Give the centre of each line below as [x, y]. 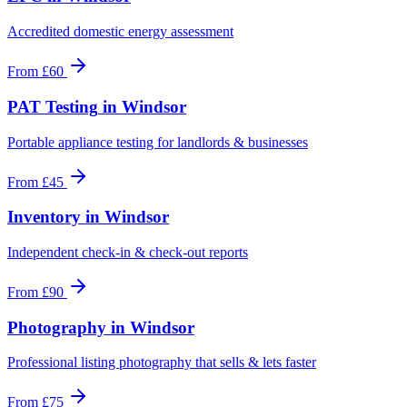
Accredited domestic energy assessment [120, 32]
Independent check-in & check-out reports [128, 252]
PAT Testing [53, 106]
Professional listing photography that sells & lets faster [162, 362]
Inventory [44, 217]
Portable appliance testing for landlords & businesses [158, 142]
